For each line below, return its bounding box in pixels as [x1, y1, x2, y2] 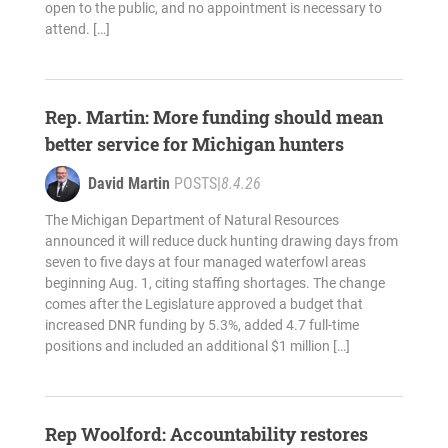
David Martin [87, 174, 170, 194]
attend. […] [44, 21, 110, 38]
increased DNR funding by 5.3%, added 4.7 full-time [44, 317, 359, 334]
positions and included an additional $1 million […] [44, 338, 350, 355]
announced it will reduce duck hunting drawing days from [44, 233, 398, 250]
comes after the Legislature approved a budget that [44, 296, 363, 313]
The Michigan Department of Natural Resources [44, 212, 339, 229]
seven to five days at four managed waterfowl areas [44, 254, 366, 271]
